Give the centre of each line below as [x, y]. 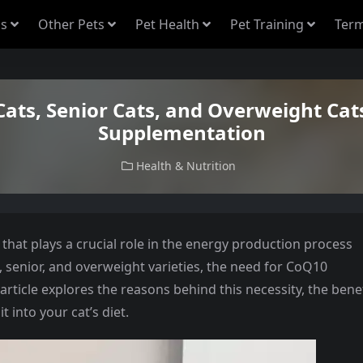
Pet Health [167, 24]
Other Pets [71, 24]
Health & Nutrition [186, 166]
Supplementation [181, 132]
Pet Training [267, 24]
